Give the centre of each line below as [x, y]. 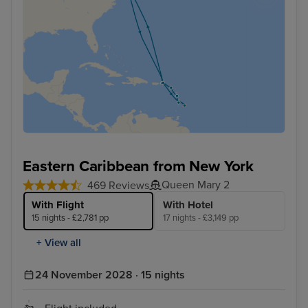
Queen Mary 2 [196, 185]
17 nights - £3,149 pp [201, 218]
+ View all [59, 243]
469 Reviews [118, 186]
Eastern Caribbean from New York [139, 166]
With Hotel [188, 205]
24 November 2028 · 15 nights [110, 275]
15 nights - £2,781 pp [70, 218]
